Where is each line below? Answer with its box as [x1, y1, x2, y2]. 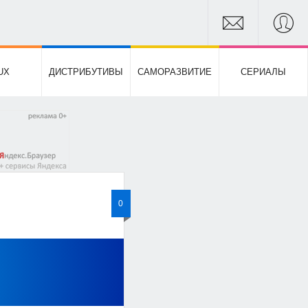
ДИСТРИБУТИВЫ [48, 67, 123, 77]
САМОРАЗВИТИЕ [137, 67, 212, 77]
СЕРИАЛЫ [240, 67, 286, 77]
